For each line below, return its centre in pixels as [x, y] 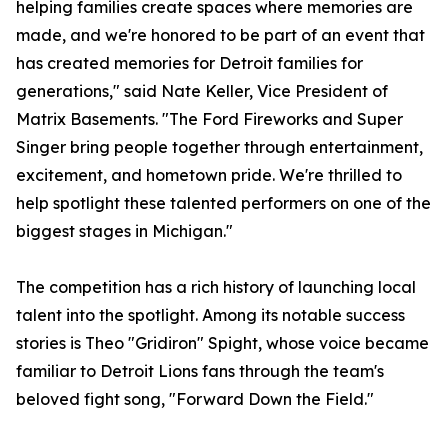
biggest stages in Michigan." [124, 231]
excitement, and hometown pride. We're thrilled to [209, 175]
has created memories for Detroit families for [189, 63]
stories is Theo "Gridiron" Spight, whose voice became [222, 343]
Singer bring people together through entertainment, [219, 147]
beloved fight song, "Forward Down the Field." [195, 399]
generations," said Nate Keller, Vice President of [202, 91]
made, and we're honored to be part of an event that [220, 35]
